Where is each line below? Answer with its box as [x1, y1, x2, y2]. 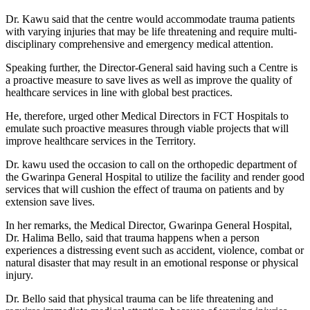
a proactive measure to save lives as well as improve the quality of [6, 73, 292, 86]
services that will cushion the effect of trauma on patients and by [6, 183, 284, 195]
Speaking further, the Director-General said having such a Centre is [6, 61, 298, 73]
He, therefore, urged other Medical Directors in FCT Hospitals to [6, 109, 289, 122]
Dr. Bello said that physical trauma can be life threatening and [6, 292, 273, 304]
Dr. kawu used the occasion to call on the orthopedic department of [6, 158, 297, 170]
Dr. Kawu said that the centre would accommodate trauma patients [6, 12, 295, 25]
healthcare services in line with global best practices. [6, 86, 232, 98]
